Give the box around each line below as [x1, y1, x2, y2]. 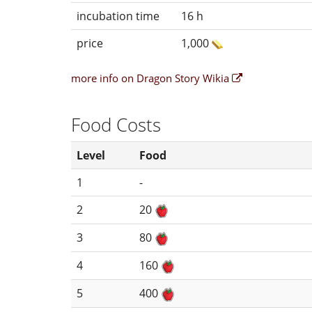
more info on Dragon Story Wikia [71, 70, 232, 85]
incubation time [77, 8, 159, 24]
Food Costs [71, 111, 161, 137]
